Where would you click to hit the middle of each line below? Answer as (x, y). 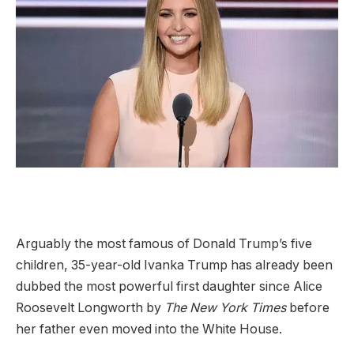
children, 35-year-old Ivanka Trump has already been (174, 265)
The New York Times (227, 308)
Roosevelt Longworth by (90, 308)
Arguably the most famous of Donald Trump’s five (164, 244)
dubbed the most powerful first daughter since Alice (169, 287)
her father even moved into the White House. (149, 330)
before (309, 308)
